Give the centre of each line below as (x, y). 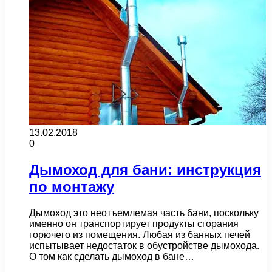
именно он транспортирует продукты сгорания (134, 224)
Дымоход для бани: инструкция (145, 170)
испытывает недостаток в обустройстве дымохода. (144, 246)
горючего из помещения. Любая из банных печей (140, 235)
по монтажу (72, 187)
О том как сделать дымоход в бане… (112, 257)
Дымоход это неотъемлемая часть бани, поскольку (144, 213)
